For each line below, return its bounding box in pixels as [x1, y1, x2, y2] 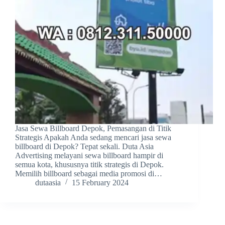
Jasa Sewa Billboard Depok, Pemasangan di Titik [15, 124, 171, 133]
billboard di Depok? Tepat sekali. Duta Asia [15, 142, 154, 151]
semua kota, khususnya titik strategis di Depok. [15, 160, 168, 169]
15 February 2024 [72, 178, 129, 187]
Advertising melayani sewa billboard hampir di [15, 151, 163, 160]
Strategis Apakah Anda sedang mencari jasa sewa [15, 133, 171, 142]
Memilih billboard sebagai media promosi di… [15, 169, 162, 178]
